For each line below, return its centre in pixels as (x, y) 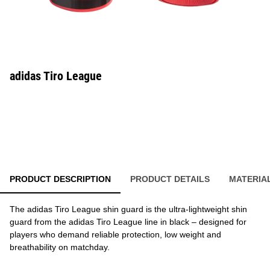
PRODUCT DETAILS (170, 179)
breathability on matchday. (60, 247)
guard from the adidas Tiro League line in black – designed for (128, 222)
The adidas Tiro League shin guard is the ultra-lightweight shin (128, 209)
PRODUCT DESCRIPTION (60, 179)
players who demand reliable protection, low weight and (115, 234)
